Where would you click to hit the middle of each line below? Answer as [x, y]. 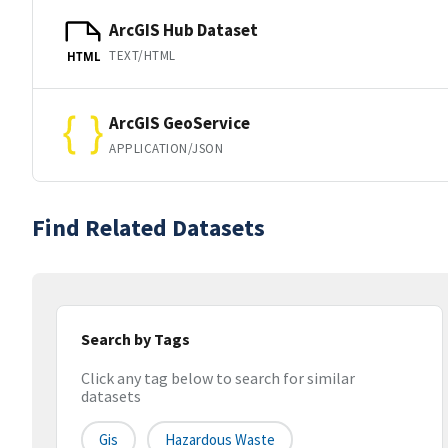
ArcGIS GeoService [179, 122]
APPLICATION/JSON [166, 148]
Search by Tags [135, 339]
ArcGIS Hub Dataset [183, 29]
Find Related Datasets [148, 227]
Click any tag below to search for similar [218, 378]
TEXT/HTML [142, 55]
